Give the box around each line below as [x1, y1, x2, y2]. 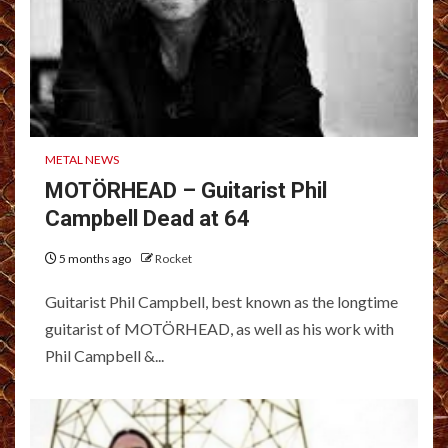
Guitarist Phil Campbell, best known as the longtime [45, 291, 398, 311]
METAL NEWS [45, 151, 119, 167]
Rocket [155, 250, 192, 266]
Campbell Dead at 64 [45, 205, 250, 231]
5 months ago [57, 250, 133, 266]
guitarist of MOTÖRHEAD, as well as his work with [45, 318, 394, 338]
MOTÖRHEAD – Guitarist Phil [45, 177, 327, 203]
